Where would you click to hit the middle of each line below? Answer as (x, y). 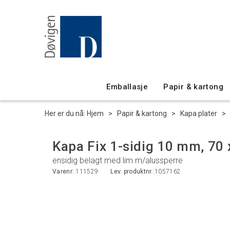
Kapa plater (199, 113)
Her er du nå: (65, 113)
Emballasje (127, 87)
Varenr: (64, 171)
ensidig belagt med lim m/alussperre (118, 160)
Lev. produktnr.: (133, 171)
